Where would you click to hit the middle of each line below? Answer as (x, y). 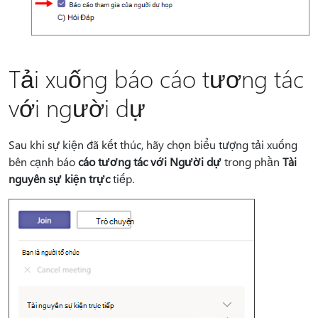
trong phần (252, 162)
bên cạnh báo (43, 162)
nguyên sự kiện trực (59, 179)
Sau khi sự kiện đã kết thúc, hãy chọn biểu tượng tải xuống (153, 145)
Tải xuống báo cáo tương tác (156, 78)
